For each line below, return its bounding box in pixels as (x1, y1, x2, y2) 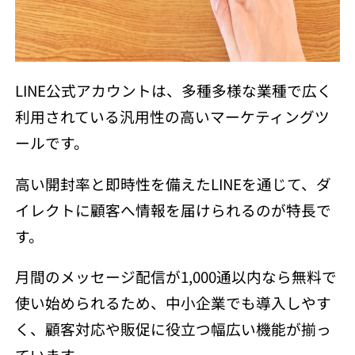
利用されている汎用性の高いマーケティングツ (14, 105, 330, 128)
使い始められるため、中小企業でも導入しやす (14, 292, 331, 314)
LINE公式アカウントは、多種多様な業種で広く (14, 79, 332, 101)
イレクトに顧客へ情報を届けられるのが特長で (14, 198, 331, 220)
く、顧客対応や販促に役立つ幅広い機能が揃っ (14, 318, 331, 340)
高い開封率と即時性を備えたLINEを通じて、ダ (14, 172, 331, 194)
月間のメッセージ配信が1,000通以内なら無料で (14, 265, 337, 288)
